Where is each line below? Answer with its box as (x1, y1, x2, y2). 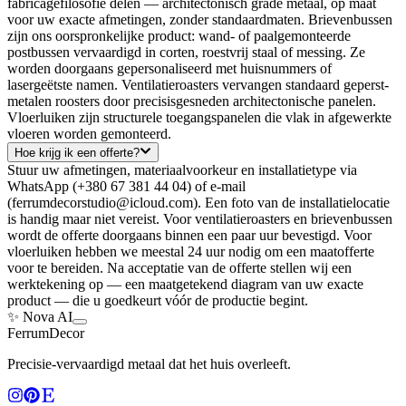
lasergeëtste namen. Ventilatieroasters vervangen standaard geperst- (7, 76, 389, 92)
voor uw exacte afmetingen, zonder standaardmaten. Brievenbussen (7, 11, 392, 27)
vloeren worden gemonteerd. (7, 125, 171, 141)
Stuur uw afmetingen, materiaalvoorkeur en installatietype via (7, 162, 357, 179)
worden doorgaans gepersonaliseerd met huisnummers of (7, 60, 332, 76)
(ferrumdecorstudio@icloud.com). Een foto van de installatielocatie (7, 195, 390, 211)
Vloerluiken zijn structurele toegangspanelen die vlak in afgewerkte (7, 109, 391, 125)
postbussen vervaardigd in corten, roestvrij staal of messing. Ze (7, 43, 365, 60)
